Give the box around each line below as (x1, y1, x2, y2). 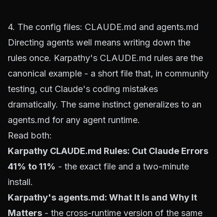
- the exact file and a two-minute (56, 161, 189, 171)
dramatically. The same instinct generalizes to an (8, 99, 201, 109)
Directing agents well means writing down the (8, 37, 190, 47)
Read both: (8, 130, 52, 140)
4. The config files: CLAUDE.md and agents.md (8, 22, 199, 32)
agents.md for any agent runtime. (8, 115, 140, 125)
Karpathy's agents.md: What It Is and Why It (8, 192, 197, 202)
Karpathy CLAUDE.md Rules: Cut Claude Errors (8, 146, 208, 156)
